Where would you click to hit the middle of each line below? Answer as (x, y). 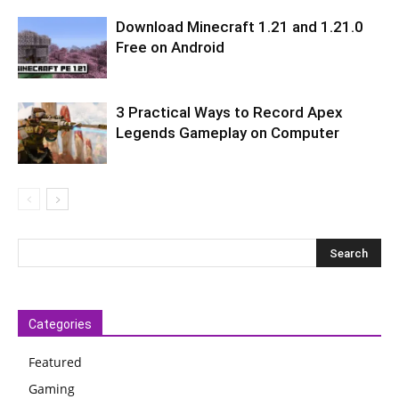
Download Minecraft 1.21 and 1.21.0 (240, 26)
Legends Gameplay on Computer (228, 132)
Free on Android (170, 47)
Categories (60, 324)
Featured (55, 362)
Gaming (52, 388)
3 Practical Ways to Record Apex (229, 112)
